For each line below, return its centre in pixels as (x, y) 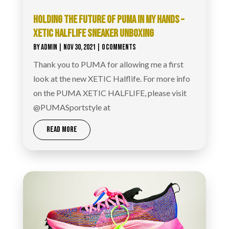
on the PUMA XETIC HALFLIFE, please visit (110, 93)
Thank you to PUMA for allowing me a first (108, 64)
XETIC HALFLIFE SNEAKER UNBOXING (93, 33)
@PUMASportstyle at (72, 107)
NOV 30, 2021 (79, 47)
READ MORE (62, 129)
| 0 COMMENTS (116, 47)
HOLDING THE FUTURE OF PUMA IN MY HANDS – (108, 19)
